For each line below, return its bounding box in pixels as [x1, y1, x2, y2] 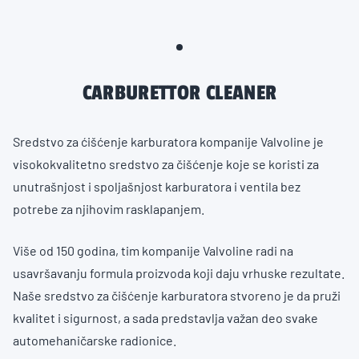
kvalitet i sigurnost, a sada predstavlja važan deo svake [13, 310, 318, 325]
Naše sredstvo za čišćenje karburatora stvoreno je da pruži [13, 288, 341, 303]
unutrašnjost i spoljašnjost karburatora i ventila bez [13, 179, 301, 194]
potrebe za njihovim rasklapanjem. [13, 201, 204, 216]
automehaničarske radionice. [13, 333, 176, 348]
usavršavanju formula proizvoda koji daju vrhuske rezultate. [13, 265, 345, 280]
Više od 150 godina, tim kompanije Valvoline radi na [13, 243, 293, 258]
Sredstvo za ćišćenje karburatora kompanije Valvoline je [13, 134, 324, 149]
